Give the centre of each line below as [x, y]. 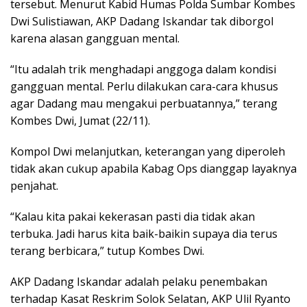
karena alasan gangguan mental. [95, 38]
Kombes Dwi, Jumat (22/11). [80, 120]
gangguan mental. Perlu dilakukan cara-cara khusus [144, 86]
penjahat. [34, 185]
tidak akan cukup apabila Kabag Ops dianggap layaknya [153, 168]
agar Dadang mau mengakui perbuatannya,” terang [144, 103]
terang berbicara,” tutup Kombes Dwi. [107, 250]
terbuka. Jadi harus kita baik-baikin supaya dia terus [144, 233]
